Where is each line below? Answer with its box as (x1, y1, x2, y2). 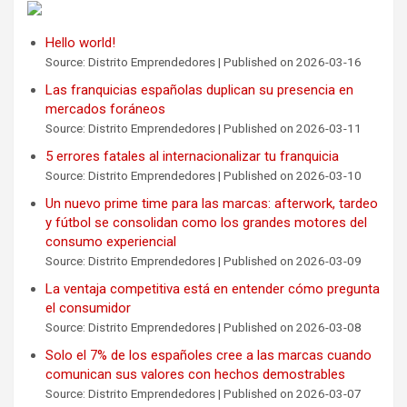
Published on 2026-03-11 (223, 120, 362, 135)
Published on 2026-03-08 (223, 319, 362, 334)
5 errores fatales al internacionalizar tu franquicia (45, 147, 339, 164)
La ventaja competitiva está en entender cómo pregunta (45, 280, 380, 297)
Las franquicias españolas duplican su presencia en (45, 81, 353, 98)
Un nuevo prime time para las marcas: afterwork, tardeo (45, 194, 378, 212)
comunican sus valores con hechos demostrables (45, 365, 345, 382)
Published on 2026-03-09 (223, 253, 362, 268)
